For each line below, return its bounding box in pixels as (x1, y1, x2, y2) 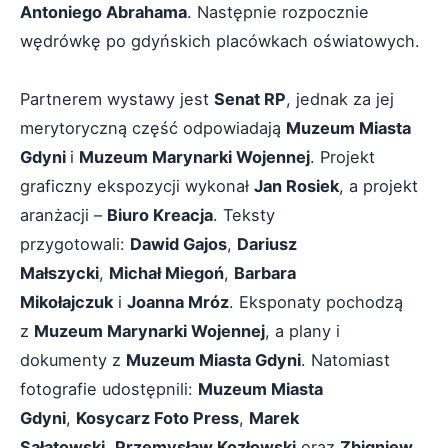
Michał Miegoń (109, 262, 224, 283)
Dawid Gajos (130, 233, 227, 254)
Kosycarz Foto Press (76, 407, 239, 428)
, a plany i (265, 320, 340, 341)
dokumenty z (20, 349, 126, 370)
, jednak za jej (286, 88, 394, 109)
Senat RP (214, 88, 286, 109)
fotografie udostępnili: (20, 378, 198, 399)
